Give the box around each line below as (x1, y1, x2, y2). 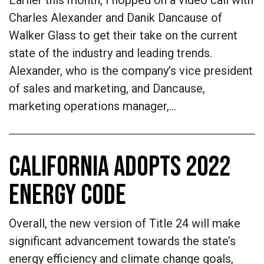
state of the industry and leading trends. (9, 46, 212, 60)
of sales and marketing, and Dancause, (9, 81, 205, 95)
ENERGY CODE (9, 179, 126, 212)
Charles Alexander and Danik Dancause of (9, 11, 222, 25)
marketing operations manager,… (9, 99, 176, 113)
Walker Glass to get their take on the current (9, 28, 237, 42)
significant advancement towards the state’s (9, 234, 236, 248)
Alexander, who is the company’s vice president (9, 64, 253, 78)
